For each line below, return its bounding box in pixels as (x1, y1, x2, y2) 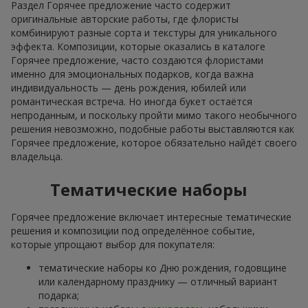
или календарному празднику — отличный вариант (38, 274, 278, 288)
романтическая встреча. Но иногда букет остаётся (11, 94, 252, 108)
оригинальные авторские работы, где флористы (11, 12, 239, 25)
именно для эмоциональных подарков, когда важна (11, 67, 254, 80)
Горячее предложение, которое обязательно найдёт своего (11, 135, 297, 149)
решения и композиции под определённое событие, (11, 223, 255, 237)
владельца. (11, 149, 63, 163)
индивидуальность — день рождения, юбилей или (11, 80, 246, 94)
